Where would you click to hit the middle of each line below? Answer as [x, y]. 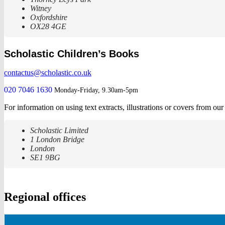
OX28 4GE [48, 27]
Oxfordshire [49, 18]
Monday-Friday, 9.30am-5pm [96, 90]
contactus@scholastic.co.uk [48, 73]
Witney [41, 9]
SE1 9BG [45, 158]
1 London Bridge [57, 140]
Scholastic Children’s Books [72, 54]
